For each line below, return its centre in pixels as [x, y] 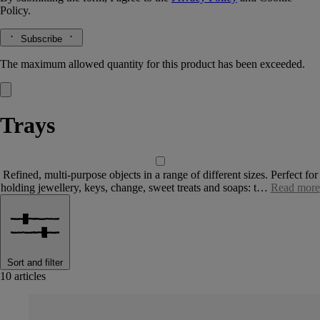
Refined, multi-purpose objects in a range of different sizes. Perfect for [160, 174]
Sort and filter [35, 262]
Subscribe [41, 39]
